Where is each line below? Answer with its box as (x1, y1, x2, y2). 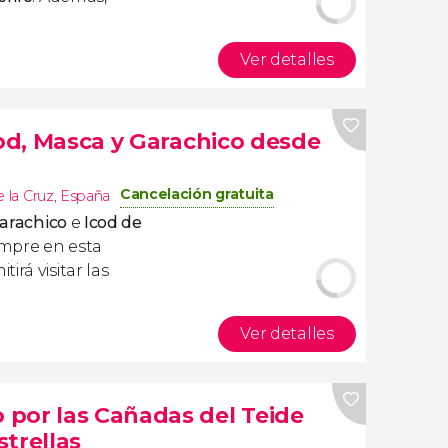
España (59, 187, 111, 205)
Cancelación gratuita (120, 185, 274, 203)
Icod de (83, 213, 142, 232)
